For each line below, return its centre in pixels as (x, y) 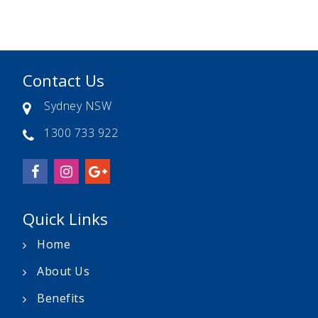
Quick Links (65, 219)
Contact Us (64, 81)
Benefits (61, 298)
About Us (63, 272)
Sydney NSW (78, 106)
